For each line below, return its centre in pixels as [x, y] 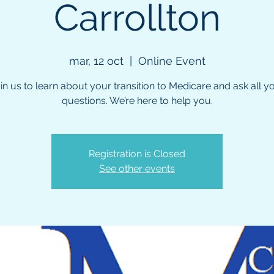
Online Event [172, 61]
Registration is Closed [137, 154]
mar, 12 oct [96, 61]
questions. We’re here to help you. [137, 100]
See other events [137, 168]
